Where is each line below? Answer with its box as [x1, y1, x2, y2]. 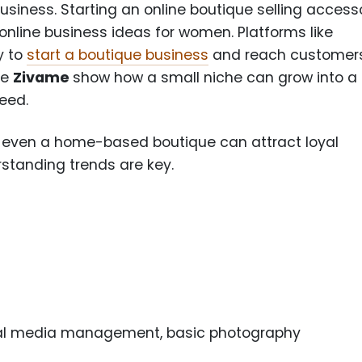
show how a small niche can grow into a [73, 68, 358, 88]
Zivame [13, 68, 74, 88]
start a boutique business [27, 45, 209, 65]
